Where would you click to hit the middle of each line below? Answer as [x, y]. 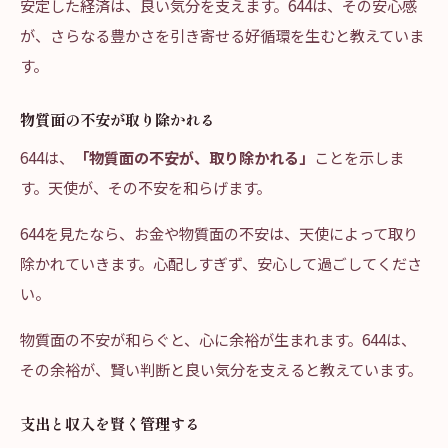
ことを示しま [359, 157]
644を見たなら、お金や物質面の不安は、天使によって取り [219, 233]
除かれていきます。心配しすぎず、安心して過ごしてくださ [221, 263]
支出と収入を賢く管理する [110, 423]
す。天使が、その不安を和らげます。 [145, 187]
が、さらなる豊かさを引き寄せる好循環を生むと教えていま [222, 35]
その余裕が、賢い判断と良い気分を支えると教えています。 [221, 369]
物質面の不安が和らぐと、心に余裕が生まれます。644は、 [218, 339]
